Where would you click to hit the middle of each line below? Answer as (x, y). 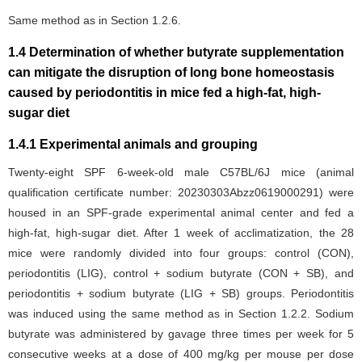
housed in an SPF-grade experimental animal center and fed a (181, 212)
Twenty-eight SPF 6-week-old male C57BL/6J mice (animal (181, 172)
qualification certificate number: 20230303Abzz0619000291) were (181, 192)
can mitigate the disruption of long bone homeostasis (171, 72)
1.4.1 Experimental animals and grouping (133, 144)
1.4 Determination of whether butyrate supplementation (176, 52)
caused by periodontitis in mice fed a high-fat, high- (164, 92)
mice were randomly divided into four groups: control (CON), (181, 253)
